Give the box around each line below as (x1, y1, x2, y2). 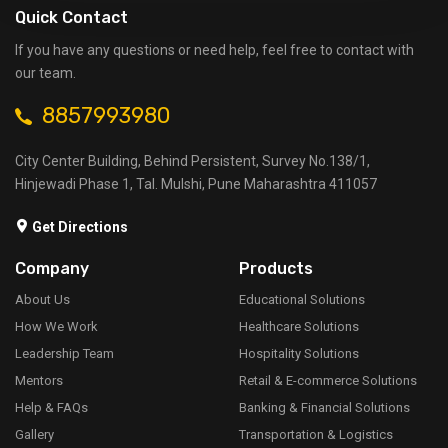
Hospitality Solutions (239, 346, 359, 362)
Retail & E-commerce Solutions (239, 373, 417, 389)
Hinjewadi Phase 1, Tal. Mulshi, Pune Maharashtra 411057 (15, 176, 377, 193)
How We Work (15, 319, 98, 335)
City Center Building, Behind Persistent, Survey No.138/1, (15, 153, 370, 170)
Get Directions (32, 219, 128, 236)
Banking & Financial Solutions (239, 400, 410, 416)
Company (15, 259, 89, 279)
